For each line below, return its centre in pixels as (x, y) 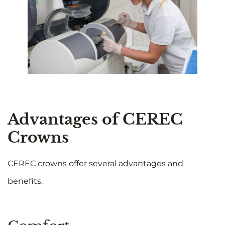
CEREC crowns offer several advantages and (95, 163)
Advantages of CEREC (95, 119)
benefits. (25, 181)
